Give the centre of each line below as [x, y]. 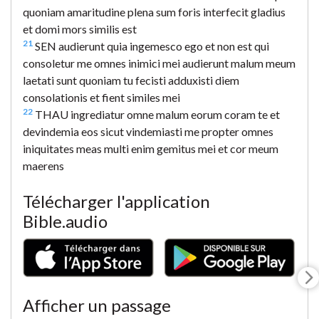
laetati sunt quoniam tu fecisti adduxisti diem [131, 80]
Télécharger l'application [116, 201]
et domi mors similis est [80, 28]
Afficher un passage [97, 305]
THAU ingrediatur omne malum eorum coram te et [156, 114]
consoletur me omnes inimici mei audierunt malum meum [159, 63]
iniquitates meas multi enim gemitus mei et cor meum [151, 148]
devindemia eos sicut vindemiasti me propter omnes [148, 131]
